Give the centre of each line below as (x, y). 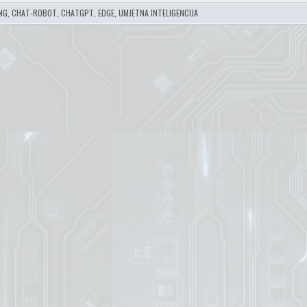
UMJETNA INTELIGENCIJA (159, 13)
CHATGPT (78, 13)
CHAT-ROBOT (35, 13)
